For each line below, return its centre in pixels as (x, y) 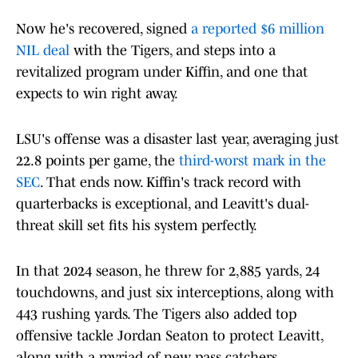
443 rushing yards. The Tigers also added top (156, 314)
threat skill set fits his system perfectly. (137, 226)
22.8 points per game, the (97, 161)
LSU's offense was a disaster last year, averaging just (177, 139)
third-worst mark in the (253, 161)
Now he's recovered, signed (103, 29)
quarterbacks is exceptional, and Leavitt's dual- (163, 204)
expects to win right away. (97, 94)
